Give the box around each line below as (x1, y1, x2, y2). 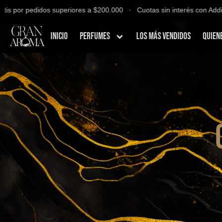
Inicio (51, 31, 68, 42)
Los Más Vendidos (136, 31, 191, 42)
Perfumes (80, 31, 110, 42)
